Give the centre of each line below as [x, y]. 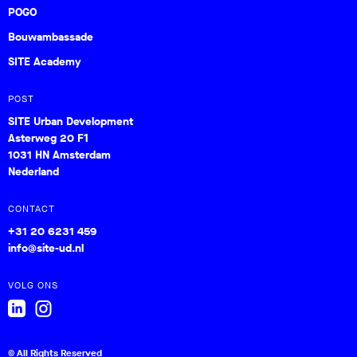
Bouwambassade [51, 37]
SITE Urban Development [71, 122]
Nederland [33, 172]
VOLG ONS [33, 286]
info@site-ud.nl [46, 249]
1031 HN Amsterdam [59, 155]
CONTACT [31, 209]
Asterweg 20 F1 [48, 139]
